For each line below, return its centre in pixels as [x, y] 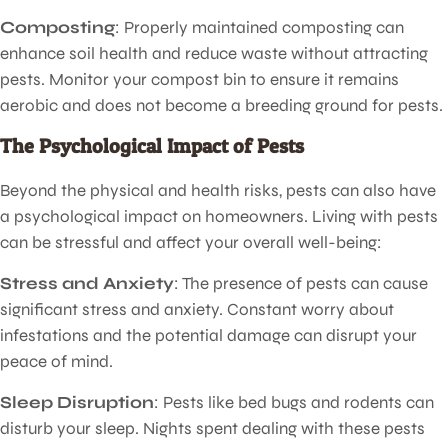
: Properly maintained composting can [259, 27]
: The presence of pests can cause [301, 283]
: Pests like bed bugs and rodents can [294, 402]
